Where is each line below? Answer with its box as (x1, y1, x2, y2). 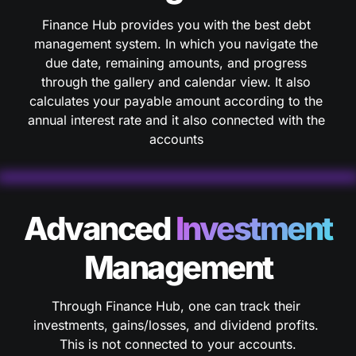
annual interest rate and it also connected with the (27, 112, 325, 128)
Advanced (24, 209, 176, 248)
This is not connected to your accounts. (60, 336, 296, 352)
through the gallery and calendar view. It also (41, 74, 311, 90)
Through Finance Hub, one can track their (52, 298, 300, 314)
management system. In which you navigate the (34, 36, 318, 52)
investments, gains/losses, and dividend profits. (33, 317, 319, 333)
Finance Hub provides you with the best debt (41, 17, 311, 33)
